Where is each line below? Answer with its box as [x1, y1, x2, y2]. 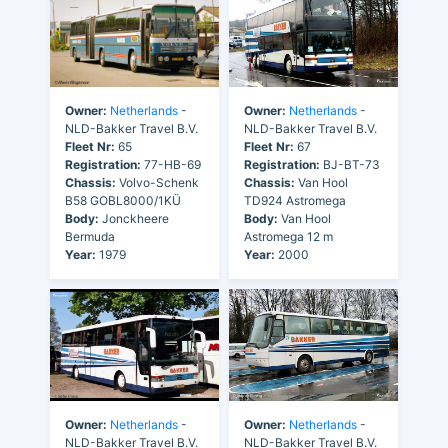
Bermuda [65, 228, 115, 244]
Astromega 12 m [244, 228, 333, 244]
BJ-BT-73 [320, 156, 380, 172]
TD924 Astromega [244, 192, 346, 208]
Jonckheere [99, 210, 169, 226]
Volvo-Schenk [116, 174, 199, 190]
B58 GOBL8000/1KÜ [65, 192, 181, 208]
